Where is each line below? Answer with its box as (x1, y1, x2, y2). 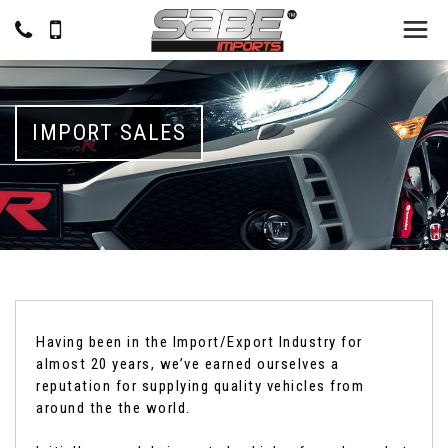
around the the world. (36, 399, 191, 417)
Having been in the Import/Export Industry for (36, 333, 363, 351)
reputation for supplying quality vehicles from (36, 377, 364, 395)
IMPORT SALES (32, 120, 186, 145)
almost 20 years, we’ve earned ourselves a (36, 355, 340, 373)
